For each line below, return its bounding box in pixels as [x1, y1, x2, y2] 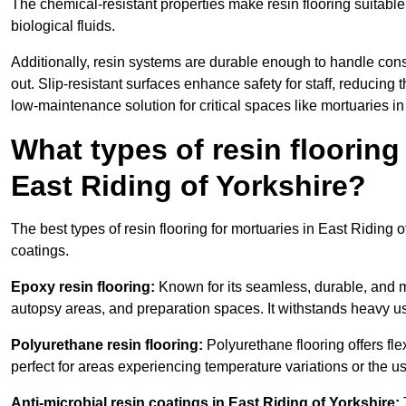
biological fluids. [11, 18, 115, 34]
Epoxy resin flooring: [11, 279, 159, 295]
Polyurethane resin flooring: [11, 337, 203, 353]
